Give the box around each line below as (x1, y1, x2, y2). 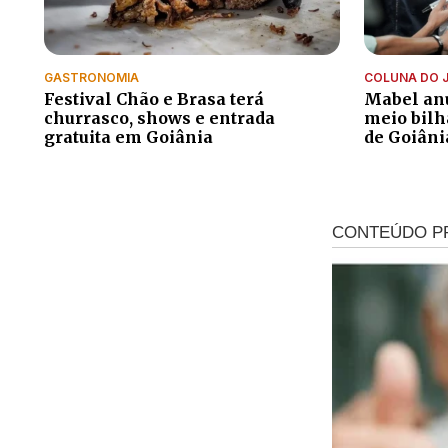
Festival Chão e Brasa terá (44, 88, 264, 109)
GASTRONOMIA (44, 69, 139, 85)
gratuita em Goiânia (44, 126, 213, 147)
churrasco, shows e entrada (44, 107, 275, 128)
